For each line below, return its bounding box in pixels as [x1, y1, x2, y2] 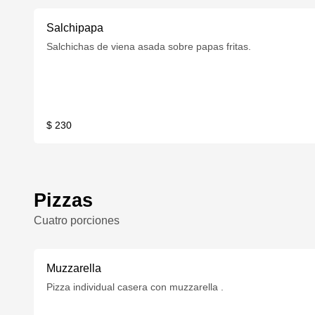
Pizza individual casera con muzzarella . [46, 281, 224, 292]
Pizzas [34, 189, 93, 211]
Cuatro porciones [34, 214, 120, 226]
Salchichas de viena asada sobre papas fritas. [46, 41, 252, 52]
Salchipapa [46, 22, 104, 34]
